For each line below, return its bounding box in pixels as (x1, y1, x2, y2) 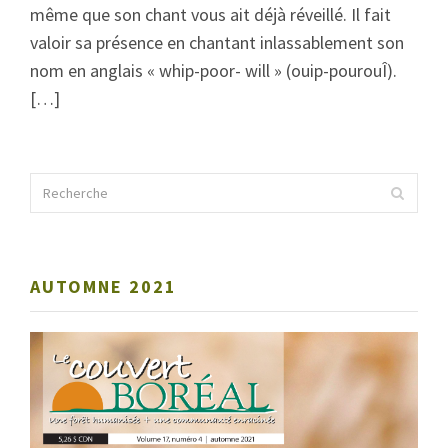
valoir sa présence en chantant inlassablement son (30, 31, 404, 54)
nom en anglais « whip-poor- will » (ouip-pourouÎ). (30, 59, 397, 82)
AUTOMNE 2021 (30, 275, 177, 298)
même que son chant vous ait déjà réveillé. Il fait (30, 3, 391, 26)
